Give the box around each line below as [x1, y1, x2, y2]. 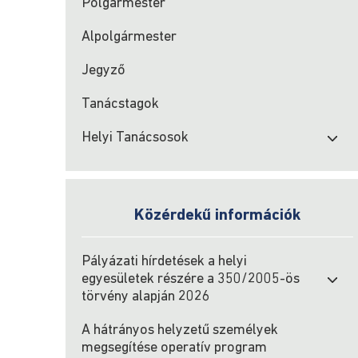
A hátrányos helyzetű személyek [82, 323, 278, 338]
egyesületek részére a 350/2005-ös [82, 272, 300, 287]
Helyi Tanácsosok [82, 130, 189, 145]
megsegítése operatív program [82, 340, 267, 356]
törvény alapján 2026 [82, 289, 210, 304]
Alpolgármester [82, 30, 177, 45]
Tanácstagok [82, 97, 159, 112]
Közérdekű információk [134, 208, 300, 224]
